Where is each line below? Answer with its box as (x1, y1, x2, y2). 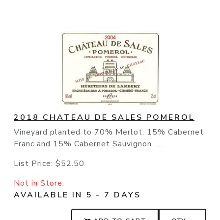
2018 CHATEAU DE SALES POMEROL (14, 112, 194, 123)
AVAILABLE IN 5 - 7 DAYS (14, 190, 141, 201)
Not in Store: (14, 178, 64, 189)
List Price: (14, 158, 55, 169)
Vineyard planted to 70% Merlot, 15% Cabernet (14, 127, 204, 138)
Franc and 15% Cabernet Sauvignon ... (14, 138, 163, 150)
